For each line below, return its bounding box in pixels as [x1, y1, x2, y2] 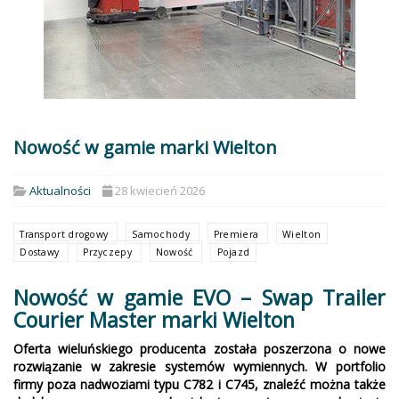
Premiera [213, 228, 262, 240]
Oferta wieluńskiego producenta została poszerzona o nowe [13, 340, 386, 357]
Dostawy [20, 246, 62, 258]
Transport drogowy [20, 228, 111, 240]
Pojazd [216, 246, 250, 258]
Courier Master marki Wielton [13, 305, 295, 334]
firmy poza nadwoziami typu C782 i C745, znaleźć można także [13, 376, 386, 393]
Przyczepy [83, 246, 135, 258]
